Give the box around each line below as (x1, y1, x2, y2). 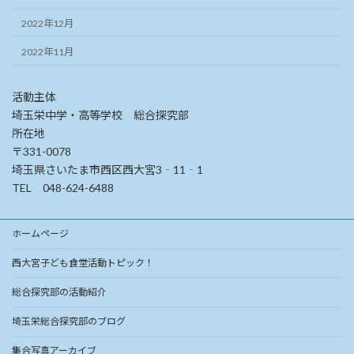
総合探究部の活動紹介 (12, 286, 107, 299)
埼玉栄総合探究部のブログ (12, 315, 126, 328)
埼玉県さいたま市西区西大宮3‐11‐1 (12, 163, 203, 177)
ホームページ (12, 228, 69, 240)
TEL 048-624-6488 (12, 181, 114, 195)
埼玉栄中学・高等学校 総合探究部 (12, 108, 189, 122)
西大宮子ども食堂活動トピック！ (12, 257, 154, 269)
